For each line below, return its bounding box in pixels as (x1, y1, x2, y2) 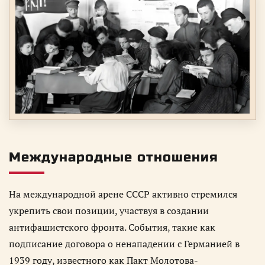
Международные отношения (9, 149, 218, 165)
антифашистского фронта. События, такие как (9, 220, 215, 234)
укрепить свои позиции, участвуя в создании (9, 203, 209, 217)
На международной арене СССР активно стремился (9, 187, 237, 201)
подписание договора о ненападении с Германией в (9, 237, 240, 250)
